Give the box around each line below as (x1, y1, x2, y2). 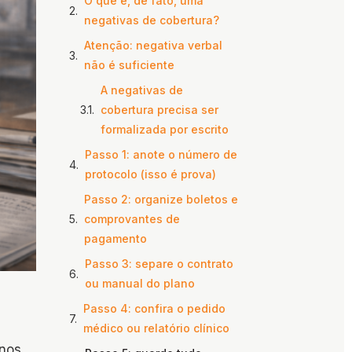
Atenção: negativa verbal (84, 38, 222, 53)
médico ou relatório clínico (83, 321, 229, 335)
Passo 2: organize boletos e (84, 192, 238, 207)
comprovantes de (84, 212, 180, 226)
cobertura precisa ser (101, 103, 218, 117)
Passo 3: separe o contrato (85, 257, 233, 271)
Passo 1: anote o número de (85, 148, 237, 162)
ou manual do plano (85, 277, 195, 291)
